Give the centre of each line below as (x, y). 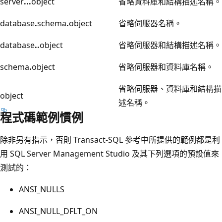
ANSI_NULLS (42, 189)
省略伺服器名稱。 (150, 23)
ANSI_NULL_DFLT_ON (58, 211)
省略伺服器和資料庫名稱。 (166, 67)
